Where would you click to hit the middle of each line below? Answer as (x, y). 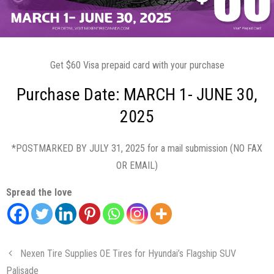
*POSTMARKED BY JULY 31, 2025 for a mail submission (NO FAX (137, 148)
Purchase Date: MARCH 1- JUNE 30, (137, 94)
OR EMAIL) (137, 165)
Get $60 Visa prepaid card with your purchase (137, 65)
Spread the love (39, 192)
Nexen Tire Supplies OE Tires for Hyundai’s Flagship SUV (128, 253)
